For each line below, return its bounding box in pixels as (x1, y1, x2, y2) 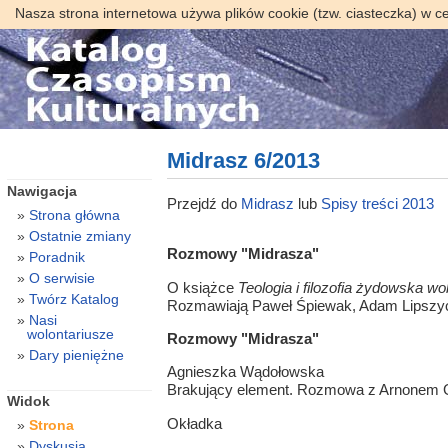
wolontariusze (26, 325, 114, 342)
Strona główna (28, 206, 120, 223)
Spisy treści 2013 (320, 194, 434, 212)
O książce (166, 278, 238, 296)
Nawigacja (6, 182, 77, 199)
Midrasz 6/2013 (166, 149, 320, 173)
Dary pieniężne (28, 346, 124, 363)
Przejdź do (166, 194, 241, 212)
